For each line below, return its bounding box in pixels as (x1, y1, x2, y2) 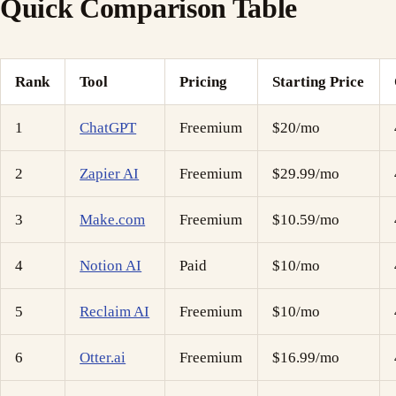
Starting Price (272, 73, 365, 91)
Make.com (80, 211, 146, 229)
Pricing (179, 73, 228, 91)
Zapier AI (80, 165, 140, 183)
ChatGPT (80, 119, 137, 137)
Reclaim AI (80, 303, 150, 321)
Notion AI (80, 257, 142, 275)
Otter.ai (80, 349, 126, 367)
